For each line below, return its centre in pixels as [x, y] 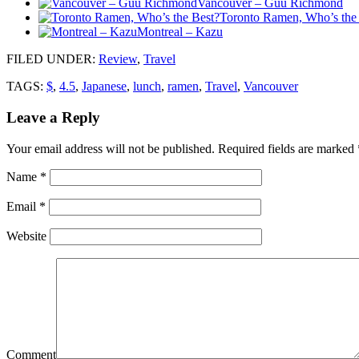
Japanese [104, 87]
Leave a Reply [53, 117]
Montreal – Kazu [180, 32]
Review [118, 59]
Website [26, 236]
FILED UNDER [49, 59]
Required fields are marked [286, 148]
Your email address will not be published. [111, 148]
